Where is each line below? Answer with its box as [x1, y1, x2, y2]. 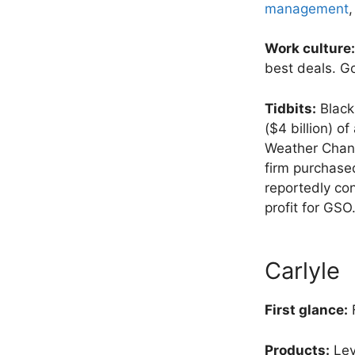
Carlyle [265, 257, 340, 285]
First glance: [265, 302, 348, 319]
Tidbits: [265, 100, 316, 116]
